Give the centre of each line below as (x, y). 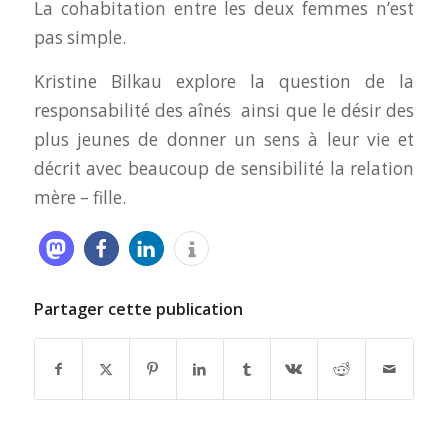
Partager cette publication (138, 309)
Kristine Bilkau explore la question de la (224, 81)
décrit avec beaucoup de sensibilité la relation (224, 168)
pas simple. (79, 38)
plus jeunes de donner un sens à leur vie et (224, 139)
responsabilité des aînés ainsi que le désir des (224, 110)
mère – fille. (79, 197)
